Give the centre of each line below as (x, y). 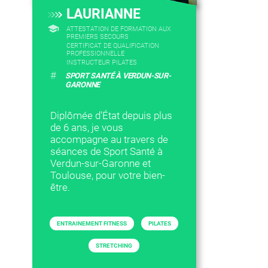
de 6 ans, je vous (86, 127)
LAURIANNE (103, 14)
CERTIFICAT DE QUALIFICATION (112, 46)
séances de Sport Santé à (106, 151)
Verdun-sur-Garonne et (100, 163)
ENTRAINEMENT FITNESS (92, 223)
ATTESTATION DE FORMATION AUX (118, 29)
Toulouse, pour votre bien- (107, 175)
